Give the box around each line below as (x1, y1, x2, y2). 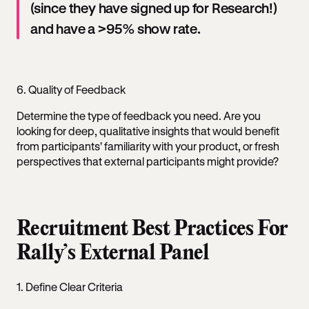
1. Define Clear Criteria (17, 280, 123, 293)
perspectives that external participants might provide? (17, 154, 279, 168)
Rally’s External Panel (17, 243, 213, 263)
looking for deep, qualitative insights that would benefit (17, 124, 279, 137)
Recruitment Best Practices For (17, 219, 288, 239)
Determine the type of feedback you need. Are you (17, 109, 261, 122)
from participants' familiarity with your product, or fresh (17, 139, 279, 152)
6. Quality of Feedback (17, 83, 126, 96)
